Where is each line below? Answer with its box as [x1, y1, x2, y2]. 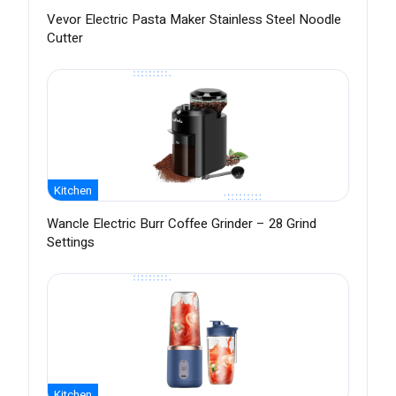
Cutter [47, 28, 83, 49]
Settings [47, 232, 95, 253]
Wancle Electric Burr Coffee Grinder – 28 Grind [47, 214, 316, 234]
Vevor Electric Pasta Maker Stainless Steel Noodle [47, 10, 341, 30]
